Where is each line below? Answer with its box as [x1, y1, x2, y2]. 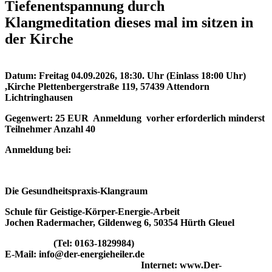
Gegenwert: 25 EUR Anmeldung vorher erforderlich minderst [5, 112, 265, 123]
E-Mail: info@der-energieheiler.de [5, 248, 144, 259]
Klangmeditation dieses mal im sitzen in [5, 14, 253, 30]
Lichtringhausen [5, 92, 73, 103]
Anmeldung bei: [5, 144, 73, 155]
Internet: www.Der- [5, 259, 222, 270]
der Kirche [5, 30, 73, 47]
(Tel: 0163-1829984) [5, 237, 134, 248]
